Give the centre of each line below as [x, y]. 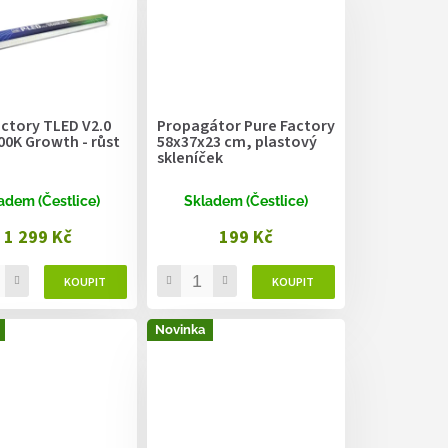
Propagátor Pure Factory [245, 126]
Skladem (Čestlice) [245, 201]
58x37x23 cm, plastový [236, 142]
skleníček [189, 158]
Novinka [179, 330]
